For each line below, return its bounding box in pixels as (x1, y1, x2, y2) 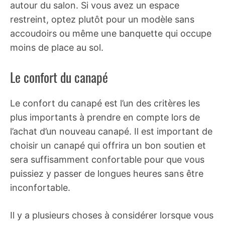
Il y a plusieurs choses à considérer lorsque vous (10, 210, 213, 220)
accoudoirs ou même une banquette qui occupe (10, 28, 211, 39)
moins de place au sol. (10, 42, 103, 53)
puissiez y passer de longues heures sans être (10, 168, 203, 179)
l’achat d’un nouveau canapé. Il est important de (10, 126, 212, 137)
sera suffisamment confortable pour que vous (10, 154, 204, 165)
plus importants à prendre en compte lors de (10, 112, 200, 123)
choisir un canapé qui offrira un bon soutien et (10, 140, 206, 151)
